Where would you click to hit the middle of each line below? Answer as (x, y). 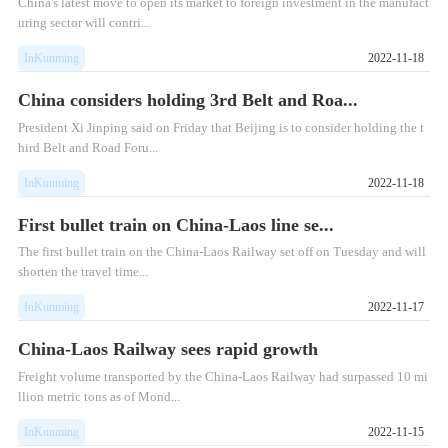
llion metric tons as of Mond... (98, 396)
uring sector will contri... (83, 23)
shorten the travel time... (82, 272)
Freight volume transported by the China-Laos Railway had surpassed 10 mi (222, 376)
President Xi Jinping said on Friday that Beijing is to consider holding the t (220, 127)
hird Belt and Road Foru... (87, 147)
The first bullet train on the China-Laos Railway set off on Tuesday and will (221, 252)
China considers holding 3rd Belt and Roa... (187, 100)
